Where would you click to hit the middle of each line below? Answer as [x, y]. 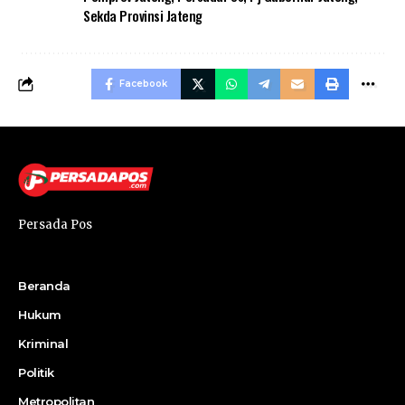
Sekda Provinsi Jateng [143, 15]
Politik [36, 372]
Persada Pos [55, 225]
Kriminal [43, 344]
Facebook [143, 84]
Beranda [44, 286]
